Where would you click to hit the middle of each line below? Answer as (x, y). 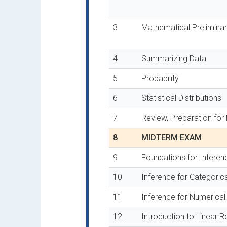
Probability (160, 78)
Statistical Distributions (181, 98)
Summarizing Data (174, 59)
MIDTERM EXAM (172, 138)
